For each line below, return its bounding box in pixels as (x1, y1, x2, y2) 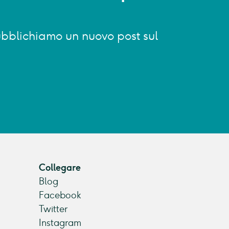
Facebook (39, 189, 81, 201)
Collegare (39, 162, 81, 173)
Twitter (39, 203, 67, 215)
